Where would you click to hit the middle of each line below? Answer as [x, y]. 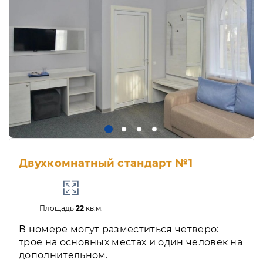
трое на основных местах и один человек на [131, 242]
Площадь [57, 208]
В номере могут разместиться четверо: [119, 230]
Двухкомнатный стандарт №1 [106, 163]
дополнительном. [63, 255]
